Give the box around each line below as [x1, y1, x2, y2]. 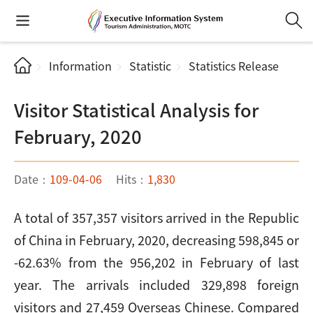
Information [49, 57, 112, 74]
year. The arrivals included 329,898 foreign [14, 275, 299, 293]
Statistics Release [189, 57, 279, 74]
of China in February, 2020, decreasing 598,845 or [14, 231, 299, 249]
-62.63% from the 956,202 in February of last [14, 253, 299, 271]
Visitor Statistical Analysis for [14, 96, 259, 122]
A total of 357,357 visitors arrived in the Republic [14, 208, 299, 226]
